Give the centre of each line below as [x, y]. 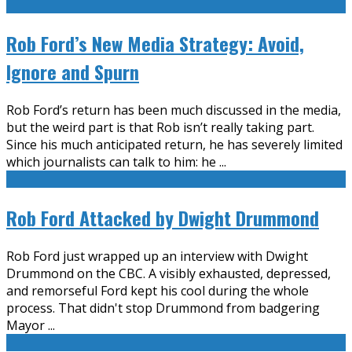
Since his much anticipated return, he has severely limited [174, 144]
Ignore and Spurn [73, 72]
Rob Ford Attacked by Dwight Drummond [163, 217]
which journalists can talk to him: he [113, 161]
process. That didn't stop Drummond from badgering [163, 308]
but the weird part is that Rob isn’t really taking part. [160, 127]
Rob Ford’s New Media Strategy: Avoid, [155, 44]
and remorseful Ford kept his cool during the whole [158, 290]
